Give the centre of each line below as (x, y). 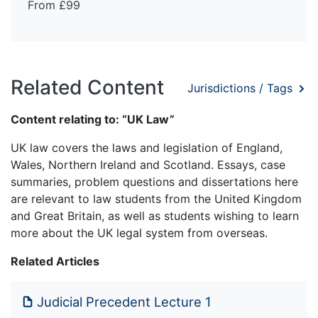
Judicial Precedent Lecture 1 (124, 302)
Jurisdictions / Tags (242, 88)
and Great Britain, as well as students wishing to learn (155, 216)
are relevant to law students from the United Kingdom (156, 199)
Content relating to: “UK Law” (93, 120)
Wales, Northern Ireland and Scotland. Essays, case (148, 165)
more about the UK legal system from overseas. (139, 233)
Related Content (87, 88)
